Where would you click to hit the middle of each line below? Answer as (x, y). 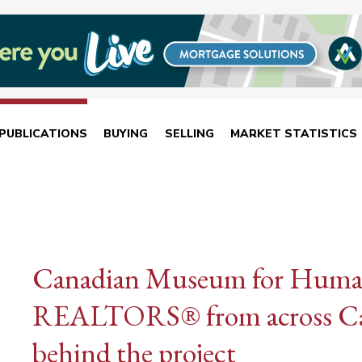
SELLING (189, 133)
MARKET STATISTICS (294, 133)
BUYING (126, 133)
